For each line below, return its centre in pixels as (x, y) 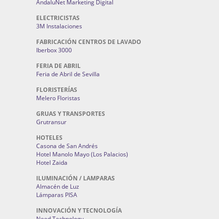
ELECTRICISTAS (58, 18)
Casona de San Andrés (67, 146)
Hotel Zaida (52, 163)
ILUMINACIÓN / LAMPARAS (76, 178)
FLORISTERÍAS (57, 90)
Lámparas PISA (57, 195)
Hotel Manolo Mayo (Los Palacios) (82, 154)
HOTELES (49, 138)
